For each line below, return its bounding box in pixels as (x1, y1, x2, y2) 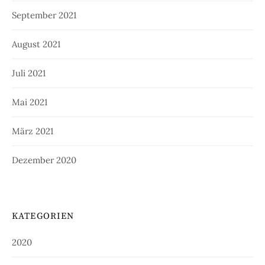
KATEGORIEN (12, 211, 75, 222)
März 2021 (12, 125, 53, 137)
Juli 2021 (12, 67, 46, 79)
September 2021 (12, 9, 76, 21)
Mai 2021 (12, 96, 47, 108)
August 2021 (12, 38, 60, 50)
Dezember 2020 (12, 154, 76, 166)
